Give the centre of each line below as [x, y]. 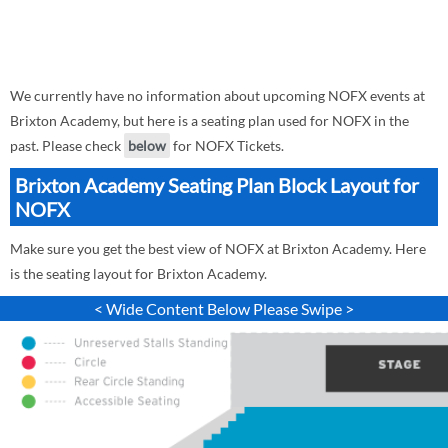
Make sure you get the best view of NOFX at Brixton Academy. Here [218, 248]
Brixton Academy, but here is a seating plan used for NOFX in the [209, 120]
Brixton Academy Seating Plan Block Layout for [217, 185]
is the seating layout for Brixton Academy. [138, 273]
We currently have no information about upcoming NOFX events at [217, 95]
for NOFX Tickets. [227, 145]
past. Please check [67, 145]
